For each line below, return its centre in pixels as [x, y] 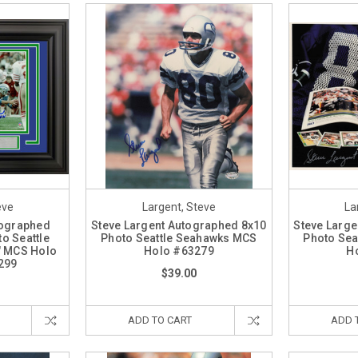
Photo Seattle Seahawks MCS [179, 239]
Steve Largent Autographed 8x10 [179, 226]
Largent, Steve [179, 207]
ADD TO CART [160, 320]
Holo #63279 [179, 251]
